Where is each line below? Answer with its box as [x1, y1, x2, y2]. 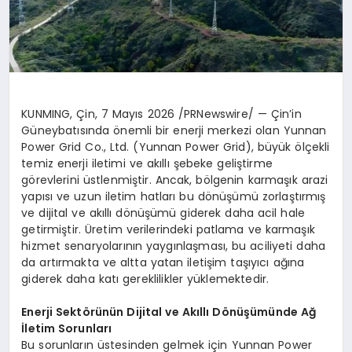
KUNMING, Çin [21, 105, 95, 122]
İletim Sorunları [21, 320, 112, 336]
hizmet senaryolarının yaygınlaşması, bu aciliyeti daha [21, 237, 326, 254]
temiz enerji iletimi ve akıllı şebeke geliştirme [21, 155, 273, 171]
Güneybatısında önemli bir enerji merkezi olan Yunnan [21, 122, 327, 138]
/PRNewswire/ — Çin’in [174, 105, 302, 122]
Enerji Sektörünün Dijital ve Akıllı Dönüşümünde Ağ [21, 303, 317, 320]
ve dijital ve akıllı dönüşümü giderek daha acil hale [21, 204, 306, 221]
